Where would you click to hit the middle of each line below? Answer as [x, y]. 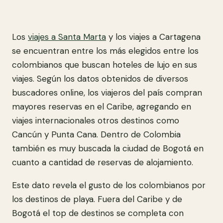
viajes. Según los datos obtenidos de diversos [100, 79]
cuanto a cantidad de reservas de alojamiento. [103, 162]
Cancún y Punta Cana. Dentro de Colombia [96, 134]
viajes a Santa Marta [67, 37]
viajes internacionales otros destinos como [96, 120]
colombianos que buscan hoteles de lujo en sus [105, 65]
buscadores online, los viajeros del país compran [107, 93]
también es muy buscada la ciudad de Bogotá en [108, 148]
